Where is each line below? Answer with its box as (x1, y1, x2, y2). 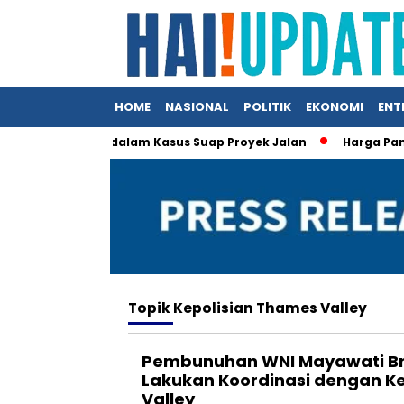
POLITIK (243, 98, 291, 115)
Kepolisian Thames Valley (173, 298, 367, 317)
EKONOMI (306, 98, 363, 115)
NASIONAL (165, 98, 229, 115)
